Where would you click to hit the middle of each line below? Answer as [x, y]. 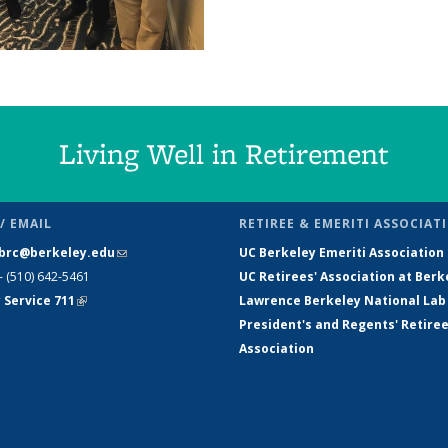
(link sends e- [157, 253]
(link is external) [127, 301]
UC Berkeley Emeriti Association [341, 253]
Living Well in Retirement [224, 154]
